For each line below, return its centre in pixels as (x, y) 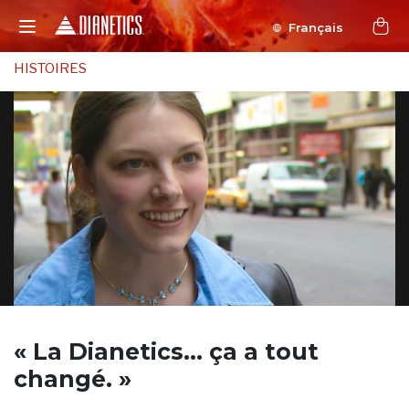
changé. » (73, 379)
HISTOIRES (50, 68)
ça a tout (264, 352)
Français (316, 27)
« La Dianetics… (111, 352)
